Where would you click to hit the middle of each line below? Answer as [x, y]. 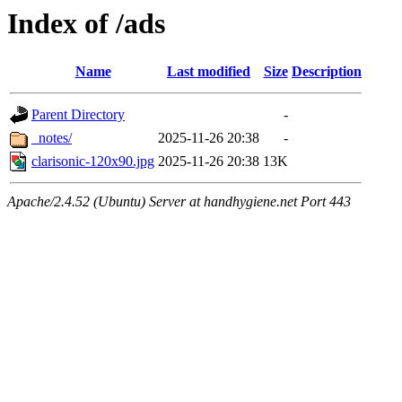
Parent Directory [78, 115]
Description [327, 72]
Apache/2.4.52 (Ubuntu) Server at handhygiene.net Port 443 [179, 202]
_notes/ [52, 138]
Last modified [209, 72]
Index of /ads [86, 23]
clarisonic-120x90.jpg [93, 162]
